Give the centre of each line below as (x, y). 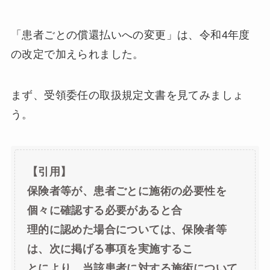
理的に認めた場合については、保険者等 (127, 229)
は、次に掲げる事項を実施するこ (110, 249)
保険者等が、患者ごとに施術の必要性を (127, 191)
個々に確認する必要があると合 (105, 210)
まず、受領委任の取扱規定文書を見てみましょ (127, 96)
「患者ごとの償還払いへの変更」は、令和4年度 (130, 35)
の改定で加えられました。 (77, 55)
